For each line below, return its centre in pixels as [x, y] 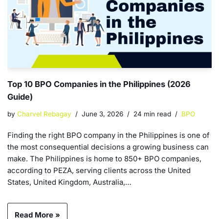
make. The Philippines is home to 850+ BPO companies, [104, 159]
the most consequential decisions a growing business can [108, 147]
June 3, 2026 [102, 114]
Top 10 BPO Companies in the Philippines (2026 [99, 84]
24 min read [152, 114]
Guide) [20, 97]
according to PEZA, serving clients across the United [99, 171]
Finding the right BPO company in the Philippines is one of [109, 135]
